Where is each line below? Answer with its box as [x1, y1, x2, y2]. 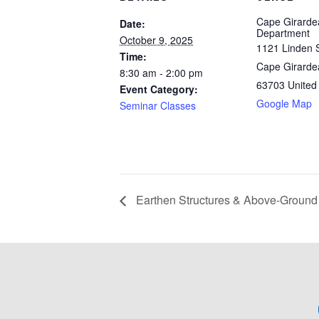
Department [256, 25, 310, 40]
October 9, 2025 [120, 32, 193, 47]
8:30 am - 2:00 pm [120, 65, 203, 80]
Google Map [256, 95, 312, 110]
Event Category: [120, 81, 198, 96]
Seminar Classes [120, 98, 196, 113]
